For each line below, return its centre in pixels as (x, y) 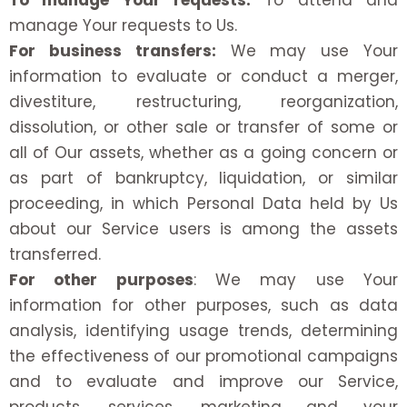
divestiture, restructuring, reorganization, (203, 102)
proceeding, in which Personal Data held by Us (203, 204)
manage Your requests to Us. (123, 26)
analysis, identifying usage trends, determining (203, 331)
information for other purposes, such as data (203, 306)
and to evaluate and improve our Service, (203, 382)
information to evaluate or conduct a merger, (203, 77)
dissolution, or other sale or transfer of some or (203, 128)
